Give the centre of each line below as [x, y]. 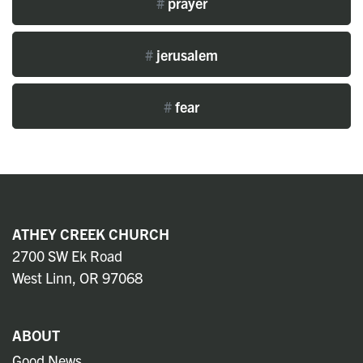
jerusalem [186, 54]
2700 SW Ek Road [67, 256]
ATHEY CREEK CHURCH [91, 234]
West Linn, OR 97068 [77, 278]
